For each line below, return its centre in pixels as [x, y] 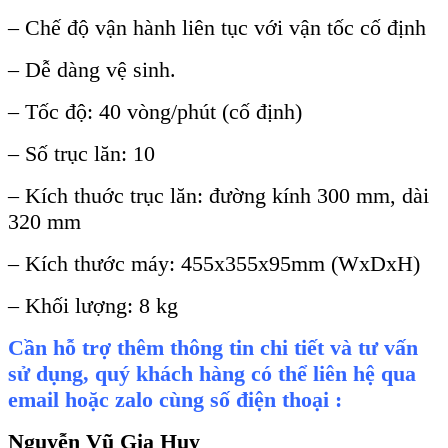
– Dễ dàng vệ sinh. [92, 70]
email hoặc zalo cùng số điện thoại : [175, 400]
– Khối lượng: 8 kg [93, 306]
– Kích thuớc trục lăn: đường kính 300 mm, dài [218, 196]
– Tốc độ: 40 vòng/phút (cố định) [155, 112]
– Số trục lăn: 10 [81, 154]
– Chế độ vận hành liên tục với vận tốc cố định [217, 28]
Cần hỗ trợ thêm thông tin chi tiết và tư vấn [213, 348]
